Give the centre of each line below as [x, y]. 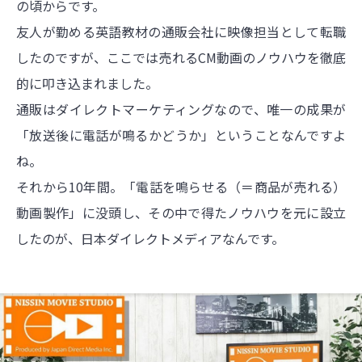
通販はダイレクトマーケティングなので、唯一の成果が [181, 109]
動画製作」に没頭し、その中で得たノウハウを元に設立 [181, 212]
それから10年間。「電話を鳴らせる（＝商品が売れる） [181, 186]
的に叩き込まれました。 [87, 83]
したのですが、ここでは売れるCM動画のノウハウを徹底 [181, 57]
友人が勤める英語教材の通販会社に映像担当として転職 [181, 31]
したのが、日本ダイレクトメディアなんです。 [150, 238]
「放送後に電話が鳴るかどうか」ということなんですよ [181, 135]
